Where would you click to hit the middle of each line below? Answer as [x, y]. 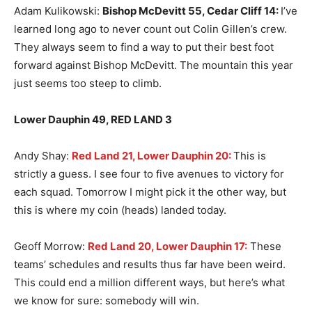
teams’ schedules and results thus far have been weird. [150, 265]
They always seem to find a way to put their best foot [144, 47]
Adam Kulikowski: [58, 11]
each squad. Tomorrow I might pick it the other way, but [150, 192]
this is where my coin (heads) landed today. [120, 210]
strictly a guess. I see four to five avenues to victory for [149, 174]
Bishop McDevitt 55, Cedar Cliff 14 [189, 11]
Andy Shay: [43, 156]
